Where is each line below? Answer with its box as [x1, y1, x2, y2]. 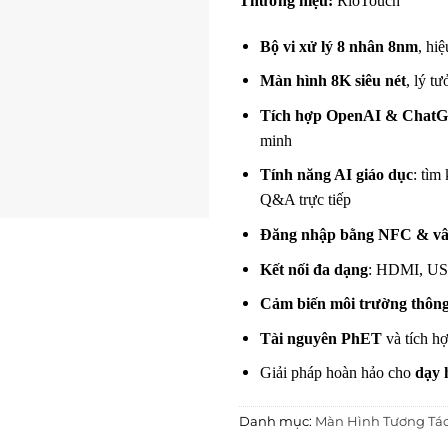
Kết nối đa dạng [259, 260, 368, 278]
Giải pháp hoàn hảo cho [259, 364, 415, 382]
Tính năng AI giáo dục [259, 166, 413, 184]
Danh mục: [239, 414, 315, 430]
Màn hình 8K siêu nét [259, 72, 406, 90]
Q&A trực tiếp [259, 191, 351, 209]
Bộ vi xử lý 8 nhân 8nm [259, 37, 418, 55]
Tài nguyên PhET [259, 329, 382, 347]
